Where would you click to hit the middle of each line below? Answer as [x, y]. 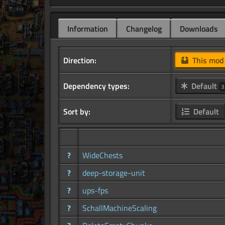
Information [88, 29]
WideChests [102, 155]
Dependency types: [96, 86]
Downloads [199, 29]
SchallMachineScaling [120, 208]
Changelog [144, 29]
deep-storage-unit [114, 173]
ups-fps [95, 191]
